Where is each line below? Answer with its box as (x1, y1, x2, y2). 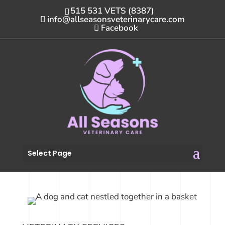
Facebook (101, 22, 139, 34)
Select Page (27, 148, 72, 158)
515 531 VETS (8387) (70, 5, 154, 17)
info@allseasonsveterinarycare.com (47, 13, 185, 25)
